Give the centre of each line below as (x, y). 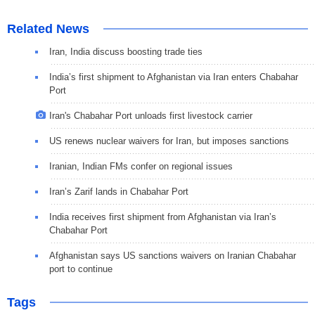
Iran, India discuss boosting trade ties (126, 52)
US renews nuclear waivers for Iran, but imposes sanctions (169, 141)
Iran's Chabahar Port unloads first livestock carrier (151, 116)
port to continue (81, 269)
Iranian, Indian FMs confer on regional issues (141, 167)
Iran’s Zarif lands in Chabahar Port (119, 192)
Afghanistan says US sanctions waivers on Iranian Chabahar (173, 256)
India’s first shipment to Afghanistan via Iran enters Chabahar (174, 77)
